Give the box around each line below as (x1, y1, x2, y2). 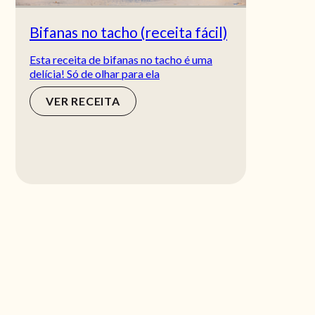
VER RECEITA (46, 94, 120, 108)
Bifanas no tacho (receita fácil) (30, 23, 227, 41)
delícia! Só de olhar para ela (30, 67, 160, 81)
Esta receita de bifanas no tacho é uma (30, 53, 212, 67)
